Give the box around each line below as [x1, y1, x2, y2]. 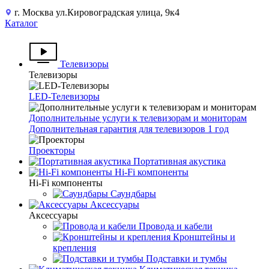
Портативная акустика [133, 156, 226, 166]
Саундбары [110, 189, 156, 199]
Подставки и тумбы [146, 253, 227, 264]
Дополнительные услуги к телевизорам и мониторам [29, 113, 247, 123]
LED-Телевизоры [29, 91, 100, 101]
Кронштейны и [173, 232, 235, 242]
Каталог [5, 18, 38, 28]
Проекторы [29, 145, 75, 156]
